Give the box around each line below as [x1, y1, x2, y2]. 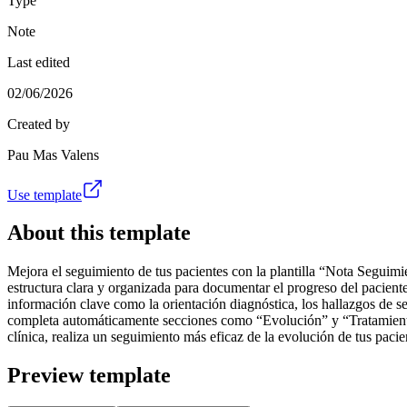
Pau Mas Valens [7, 146, 99, 163]
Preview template [7, 363, 171, 388]
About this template [7, 221, 191, 245]
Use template [7, 186, 82, 203]
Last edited [7, 54, 70, 70]
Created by [7, 115, 70, 132]
